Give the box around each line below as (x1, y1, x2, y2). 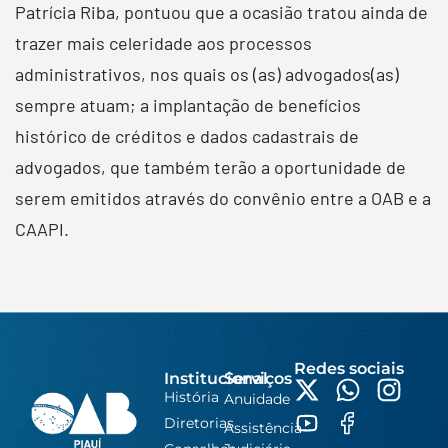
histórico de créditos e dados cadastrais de (15, 124, 359, 147)
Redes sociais (293, 358, 404, 378)
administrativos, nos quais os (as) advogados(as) (15, 62, 399, 85)
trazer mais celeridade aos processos (15, 31, 312, 54)
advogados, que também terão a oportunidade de (15, 155, 406, 178)
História (164, 387, 220, 406)
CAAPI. (15, 217, 69, 240)
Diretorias (164, 413, 235, 432)
